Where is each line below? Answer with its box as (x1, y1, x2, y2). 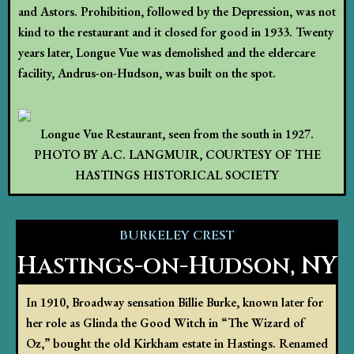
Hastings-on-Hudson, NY (17, 250, 337, 283)
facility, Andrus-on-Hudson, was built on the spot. (18, 64, 276, 81)
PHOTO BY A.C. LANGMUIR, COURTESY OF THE (33, 146, 321, 164)
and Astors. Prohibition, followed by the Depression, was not (18, 2, 336, 20)
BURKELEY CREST (119, 227, 235, 245)
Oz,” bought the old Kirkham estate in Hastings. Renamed (26, 335, 328, 352)
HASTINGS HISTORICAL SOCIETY (75, 167, 279, 184)
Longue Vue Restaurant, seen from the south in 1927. (40, 126, 314, 143)
